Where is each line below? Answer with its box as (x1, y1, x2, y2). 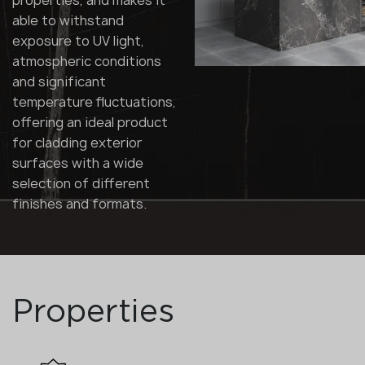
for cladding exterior (12, 134, 142, 152)
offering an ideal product (12, 113, 168, 132)
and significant (12, 73, 106, 91)
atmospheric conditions (12, 52, 161, 71)
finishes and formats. (12, 195, 147, 213)
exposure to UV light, (12, 32, 144, 51)
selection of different (12, 174, 150, 193)
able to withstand (12, 11, 124, 30)
